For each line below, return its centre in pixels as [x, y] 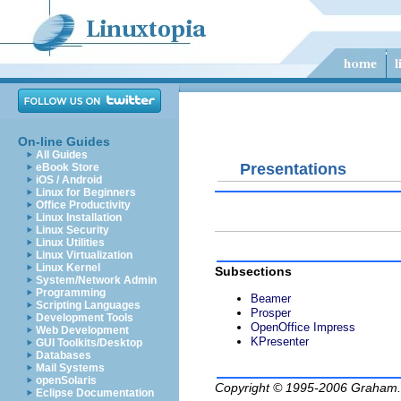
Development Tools [85, 318]
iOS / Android [69, 180]
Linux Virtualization [84, 255]
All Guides [62, 155]
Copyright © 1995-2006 [283, 388]
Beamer [271, 299]
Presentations [293, 169]
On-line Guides [64, 141]
